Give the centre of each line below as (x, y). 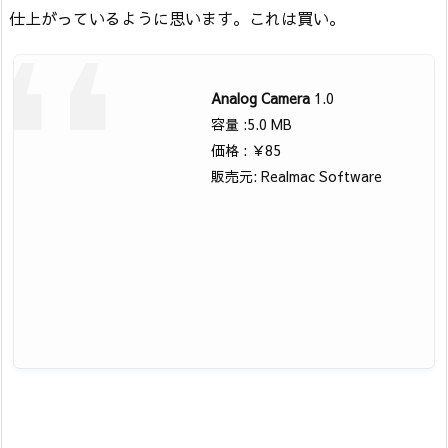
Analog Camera (261, 97)
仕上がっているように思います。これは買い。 (177, 17)
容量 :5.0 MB (252, 123)
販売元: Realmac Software (297, 175)
